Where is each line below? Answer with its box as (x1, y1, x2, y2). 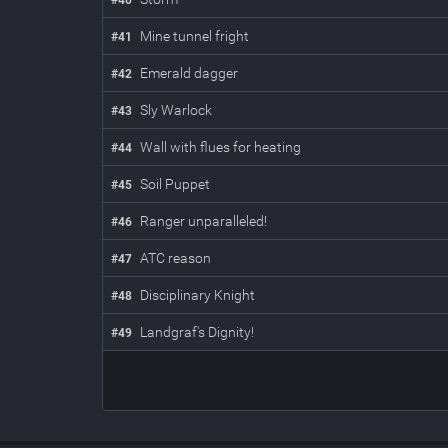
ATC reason (140, 250, 211, 266)
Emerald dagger (140, 65, 238, 81)
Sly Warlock (140, 102, 212, 118)
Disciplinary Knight (140, 287, 255, 303)
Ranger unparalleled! (140, 213, 267, 229)
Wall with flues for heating (140, 139, 301, 155)
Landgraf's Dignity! (140, 324, 254, 340)
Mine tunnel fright (140, 28, 249, 44)
